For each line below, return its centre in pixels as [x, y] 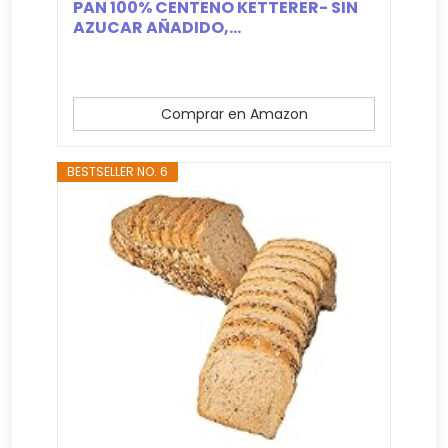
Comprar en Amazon [234, 114]
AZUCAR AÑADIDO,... [157, 28]
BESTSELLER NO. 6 [118, 172]
